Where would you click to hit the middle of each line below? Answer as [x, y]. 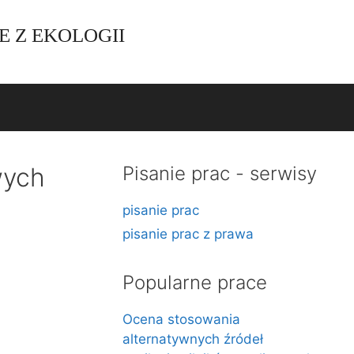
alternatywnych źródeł [193, 339]
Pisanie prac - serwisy [220, 173]
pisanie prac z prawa [188, 234]
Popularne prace [195, 282]
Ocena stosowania [182, 319]
